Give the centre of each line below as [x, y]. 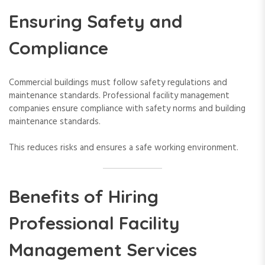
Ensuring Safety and [96, 21]
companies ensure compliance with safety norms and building [127, 109]
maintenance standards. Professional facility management [119, 96]
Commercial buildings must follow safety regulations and [118, 83]
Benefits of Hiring [84, 196]
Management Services [103, 249]
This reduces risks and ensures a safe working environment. [124, 148]
